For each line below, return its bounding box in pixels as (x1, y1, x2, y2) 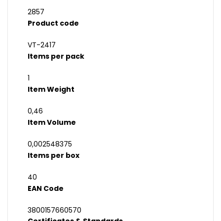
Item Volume (28, 117, 76, 128)
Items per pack (28, 51, 84, 62)
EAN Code (28, 184, 64, 194)
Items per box (28, 150, 79, 161)
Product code (28, 18, 79, 29)
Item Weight (28, 84, 74, 95)
